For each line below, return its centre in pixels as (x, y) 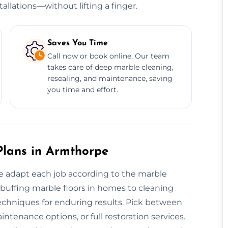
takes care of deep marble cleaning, (110, 67)
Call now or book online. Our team (108, 56)
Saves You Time (77, 43)
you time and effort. (82, 89)
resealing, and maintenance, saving (110, 78)
